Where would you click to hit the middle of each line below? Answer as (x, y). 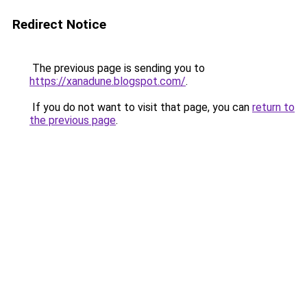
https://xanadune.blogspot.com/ (108, 81)
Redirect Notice (59, 24)
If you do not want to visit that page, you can (141, 107)
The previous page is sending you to (117, 68)
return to (273, 107)
